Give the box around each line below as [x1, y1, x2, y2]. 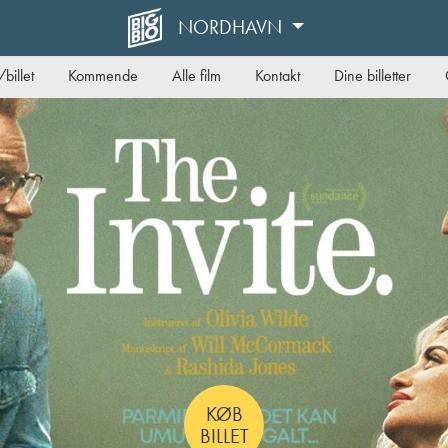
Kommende [68, 65, 138, 86]
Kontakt [255, 65, 300, 86]
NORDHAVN [177, 14, 287, 40]
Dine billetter [334, 65, 411, 86]
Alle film [172, 65, 221, 86]
